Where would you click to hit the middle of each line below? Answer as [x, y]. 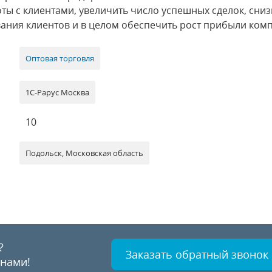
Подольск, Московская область [85, 153]
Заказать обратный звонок [197, 254]
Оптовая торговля [60, 58]
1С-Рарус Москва [58, 92]
